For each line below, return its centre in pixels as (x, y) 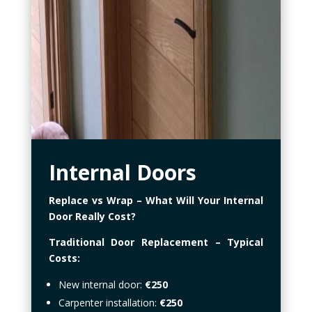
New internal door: (101, 285)
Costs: (64, 258)
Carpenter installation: (109, 303)
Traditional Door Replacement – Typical (156, 242)
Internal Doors (122, 173)
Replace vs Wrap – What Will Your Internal (156, 201)
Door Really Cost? (92, 217)
